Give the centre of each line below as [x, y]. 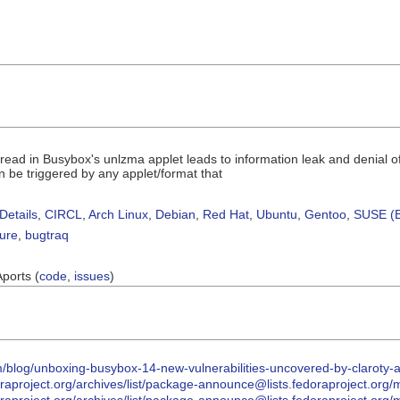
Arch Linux [118, 214]
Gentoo [325, 214]
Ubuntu [277, 214]
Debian [175, 214]
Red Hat [226, 214]
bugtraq [47, 234]
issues [92, 275]
